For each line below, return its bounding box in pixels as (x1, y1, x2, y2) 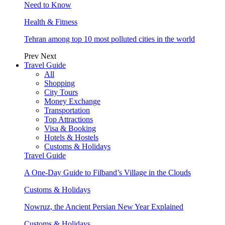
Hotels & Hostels (44, 133, 98, 142)
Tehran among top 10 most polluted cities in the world (24, 34, 195, 43)
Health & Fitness (24, 17, 77, 26)
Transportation (44, 105, 90, 115)
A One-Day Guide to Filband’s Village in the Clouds (24, 168, 191, 177)
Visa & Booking (44, 124, 96, 133)
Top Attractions (44, 115, 93, 124)
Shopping (44, 78, 75, 87)
